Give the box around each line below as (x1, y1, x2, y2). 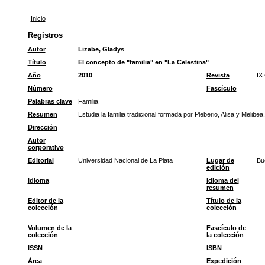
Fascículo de (206, 224, 246, 231)
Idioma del (206, 177, 239, 184)
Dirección (27, 124, 57, 131)
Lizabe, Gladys (77, 46, 124, 53)
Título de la (206, 197, 241, 204)
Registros (27, 31, 63, 40)
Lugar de (206, 157, 234, 164)
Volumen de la (27, 224, 72, 231)
